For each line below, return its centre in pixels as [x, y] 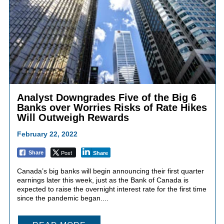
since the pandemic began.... [62, 198]
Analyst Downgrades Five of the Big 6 [106, 98]
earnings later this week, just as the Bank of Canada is [102, 180]
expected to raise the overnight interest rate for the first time [111, 189]
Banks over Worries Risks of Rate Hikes [112, 108]
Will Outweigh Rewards [73, 118]
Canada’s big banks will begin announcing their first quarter [110, 171]
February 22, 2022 [47, 134]
